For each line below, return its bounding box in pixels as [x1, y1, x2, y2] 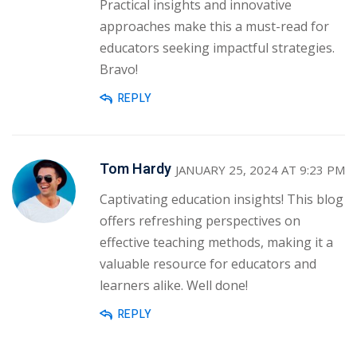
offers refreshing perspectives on [100, 211, 300, 229]
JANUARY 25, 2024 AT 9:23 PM [175, 161, 345, 178]
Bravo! [100, 60, 138, 78]
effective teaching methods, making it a [100, 233, 333, 251]
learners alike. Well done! [100, 276, 248, 294]
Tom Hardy [100, 159, 171, 181]
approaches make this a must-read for [100, 17, 329, 35]
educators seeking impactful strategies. [100, 38, 335, 57]
